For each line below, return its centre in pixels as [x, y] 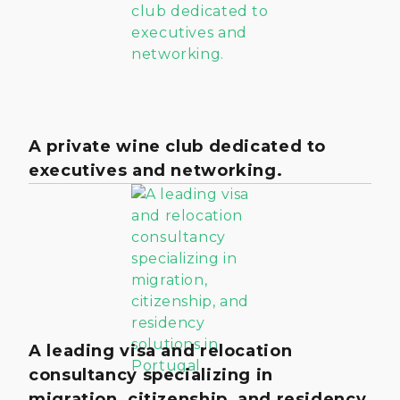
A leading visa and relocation [161, 350]
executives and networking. [156, 170]
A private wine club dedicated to [178, 146]
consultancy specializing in [151, 375]
